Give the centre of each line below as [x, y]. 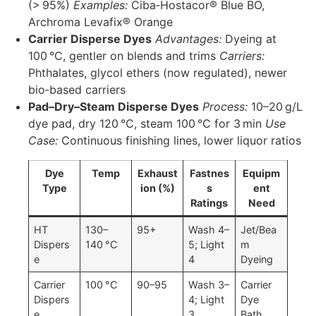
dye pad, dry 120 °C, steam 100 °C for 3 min [147, 124]
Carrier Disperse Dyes [90, 39]
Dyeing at [249, 39]
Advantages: [188, 39]
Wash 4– [209, 230]
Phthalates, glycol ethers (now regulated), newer [158, 73]
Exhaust [157, 174]
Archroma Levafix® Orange [101, 22]
